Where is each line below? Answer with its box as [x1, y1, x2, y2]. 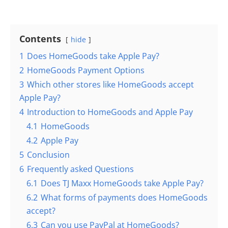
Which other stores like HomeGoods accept [27, 78, 194, 90]
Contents [19, 32, 61, 45]
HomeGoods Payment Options [27, 64, 145, 76]
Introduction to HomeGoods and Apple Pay [27, 106, 193, 118]
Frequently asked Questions [27, 163, 134, 175]
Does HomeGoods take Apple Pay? [27, 50, 159, 62]
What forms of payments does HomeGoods [41, 191, 208, 203]
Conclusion [27, 149, 70, 160]
